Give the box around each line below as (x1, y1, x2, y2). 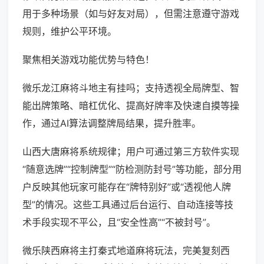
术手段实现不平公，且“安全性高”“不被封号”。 (22, 216, 216, 229)
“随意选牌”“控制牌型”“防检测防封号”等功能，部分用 (22, 163, 242, 176)
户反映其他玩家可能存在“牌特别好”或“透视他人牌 (22, 181, 231, 193)
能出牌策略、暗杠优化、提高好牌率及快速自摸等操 (22, 100, 239, 112)
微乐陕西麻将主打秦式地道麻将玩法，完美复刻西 (22, 245, 230, 257)
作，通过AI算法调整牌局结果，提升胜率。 (22, 117, 201, 130)
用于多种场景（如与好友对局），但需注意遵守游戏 (22, 8, 239, 20)
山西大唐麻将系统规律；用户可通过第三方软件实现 (22, 146, 239, 158)
